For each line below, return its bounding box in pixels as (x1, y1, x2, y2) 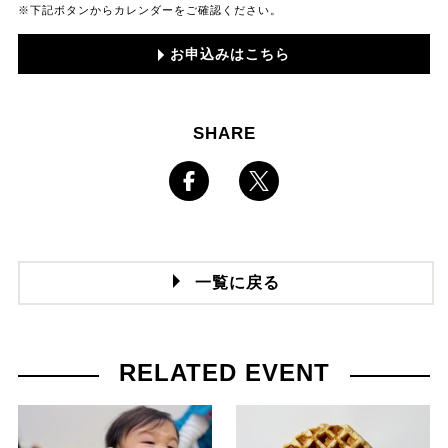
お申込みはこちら (170, 45, 290, 62)
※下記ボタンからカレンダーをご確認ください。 (17, 3, 282, 16)
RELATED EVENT (118, 358, 330, 386)
